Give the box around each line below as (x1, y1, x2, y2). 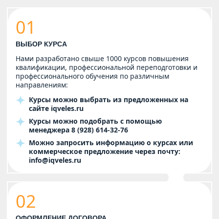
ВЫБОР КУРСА (16, 40, 67, 48)
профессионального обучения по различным (16, 71, 169, 81)
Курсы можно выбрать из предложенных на (29, 95, 188, 105)
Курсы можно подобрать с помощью (29, 116, 162, 126)
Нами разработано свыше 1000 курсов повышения (16, 54, 189, 64)
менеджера (29, 125, 71, 135)
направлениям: (16, 80, 68, 90)
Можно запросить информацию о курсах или (29, 138, 193, 148)
